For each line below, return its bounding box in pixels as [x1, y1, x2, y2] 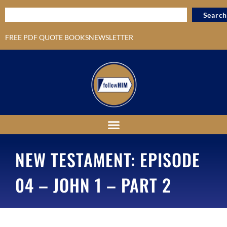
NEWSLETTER [89, 33, 133, 42]
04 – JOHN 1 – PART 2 [15, 171, 171, 198]
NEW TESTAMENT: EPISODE [15, 146, 200, 172]
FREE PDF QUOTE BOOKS [5, 33, 89, 42]
